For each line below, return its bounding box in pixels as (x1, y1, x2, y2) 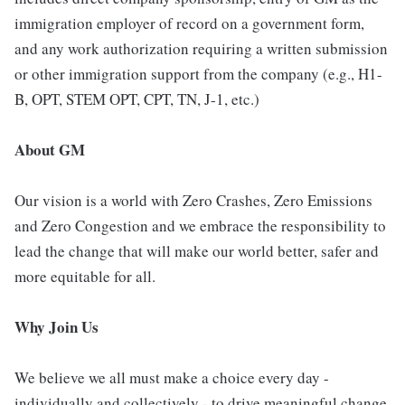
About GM (14, 137, 85, 161)
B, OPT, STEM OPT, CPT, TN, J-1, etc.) (14, 88, 259, 109)
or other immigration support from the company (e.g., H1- (14, 62, 382, 84)
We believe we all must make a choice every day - (14, 366, 329, 388)
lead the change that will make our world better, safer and (14, 240, 379, 261)
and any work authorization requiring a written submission (14, 37, 388, 59)
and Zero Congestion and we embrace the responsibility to (14, 214, 386, 236)
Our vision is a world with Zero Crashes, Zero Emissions (14, 189, 372, 211)
